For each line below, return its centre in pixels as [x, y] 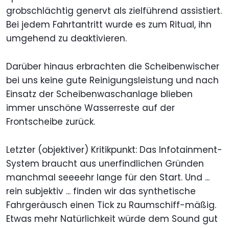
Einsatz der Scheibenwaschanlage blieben [99, 94]
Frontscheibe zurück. [51, 121]
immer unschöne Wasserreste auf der [90, 108]
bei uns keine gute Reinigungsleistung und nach [112, 80]
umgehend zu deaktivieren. [66, 38]
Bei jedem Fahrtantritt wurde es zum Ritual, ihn [109, 24]
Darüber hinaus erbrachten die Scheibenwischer [113, 66]
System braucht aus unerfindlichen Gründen [105, 163]
